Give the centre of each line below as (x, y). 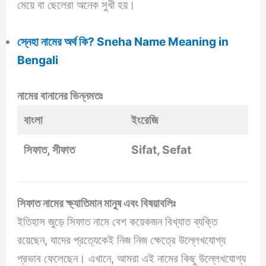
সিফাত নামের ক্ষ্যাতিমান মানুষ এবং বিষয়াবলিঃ (98, 203)
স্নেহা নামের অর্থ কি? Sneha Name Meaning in (123, 42)
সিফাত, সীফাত (50, 149)
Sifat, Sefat (161, 149)
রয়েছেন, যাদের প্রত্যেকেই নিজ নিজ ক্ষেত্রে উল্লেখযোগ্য (122, 240)
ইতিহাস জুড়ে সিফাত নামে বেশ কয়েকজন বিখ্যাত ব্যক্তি (118, 221)
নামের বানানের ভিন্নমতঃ (60, 95)
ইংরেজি (145, 120)
